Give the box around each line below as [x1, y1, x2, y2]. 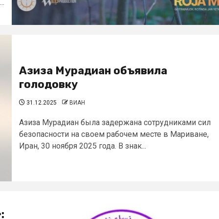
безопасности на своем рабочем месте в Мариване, [19, 130, 209, 139]
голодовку [19, 78, 78, 91]
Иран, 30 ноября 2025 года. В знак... [19, 141, 146, 151]
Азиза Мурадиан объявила [19, 64, 167, 77]
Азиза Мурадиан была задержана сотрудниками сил [19, 118, 211, 127]
